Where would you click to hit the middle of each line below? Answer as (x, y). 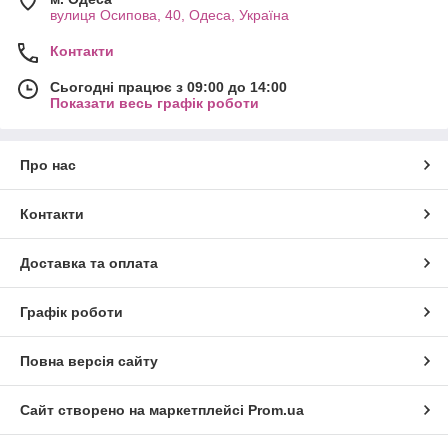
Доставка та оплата (89, 263)
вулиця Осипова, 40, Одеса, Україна (169, 15)
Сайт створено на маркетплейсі (134, 410)
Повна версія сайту (89, 361)
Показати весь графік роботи (154, 103)
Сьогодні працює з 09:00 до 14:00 (168, 87)
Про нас (48, 165)
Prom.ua (276, 410)
